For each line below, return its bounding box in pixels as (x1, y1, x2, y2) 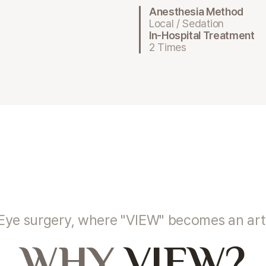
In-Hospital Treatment (149, 28, 255, 42)
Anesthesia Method (149, 5, 243, 18)
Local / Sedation (149, 17, 224, 30)
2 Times (149, 40, 186, 53)
